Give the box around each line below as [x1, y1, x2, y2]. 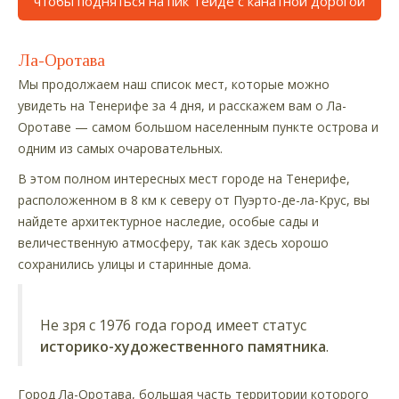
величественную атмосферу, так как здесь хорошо [18, 233, 329, 251]
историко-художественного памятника [40, 336, 326, 356]
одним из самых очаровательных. [18, 139, 223, 157]
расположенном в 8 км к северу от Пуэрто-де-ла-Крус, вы [18, 191, 370, 208]
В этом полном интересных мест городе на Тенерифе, [18, 169, 350, 187]
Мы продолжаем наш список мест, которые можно [18, 75, 330, 93]
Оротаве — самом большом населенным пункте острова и [18, 118, 379, 135]
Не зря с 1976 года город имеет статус [40, 314, 306, 335]
